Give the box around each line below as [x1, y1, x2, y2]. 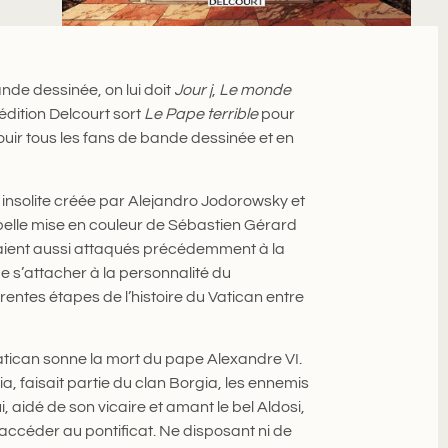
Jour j [173, 82, 212, 99]
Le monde [218, 82, 291, 99]
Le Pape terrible [143, 106, 258, 123]
